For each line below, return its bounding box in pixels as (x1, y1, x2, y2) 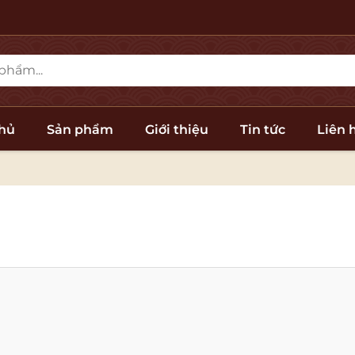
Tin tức (239, 121, 285, 137)
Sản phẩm (46, 121, 113, 137)
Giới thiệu (144, 121, 208, 137)
